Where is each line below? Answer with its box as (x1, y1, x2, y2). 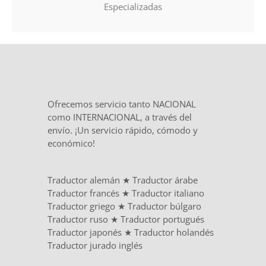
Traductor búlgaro (128, 200, 201, 213)
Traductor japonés (47, 226, 122, 239)
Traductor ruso (47, 213, 108, 226)
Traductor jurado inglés (47, 239, 142, 252)
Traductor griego (47, 200, 115, 213)
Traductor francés (47, 187, 119, 199)
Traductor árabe (132, 174, 198, 186)
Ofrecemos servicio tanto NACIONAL (47, 98, 196, 110)
